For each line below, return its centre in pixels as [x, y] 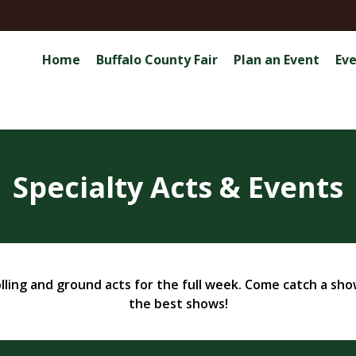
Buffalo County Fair [157, 60]
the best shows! [178, 304]
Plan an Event [276, 60]
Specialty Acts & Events [178, 187]
